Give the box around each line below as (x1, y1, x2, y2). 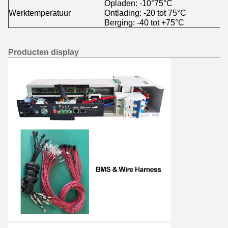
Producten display (8, 47, 79, 56)
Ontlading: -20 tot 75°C (104, 8, 186, 17)
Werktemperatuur (9, 8, 71, 17)
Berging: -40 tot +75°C (104, 18, 184, 27)
